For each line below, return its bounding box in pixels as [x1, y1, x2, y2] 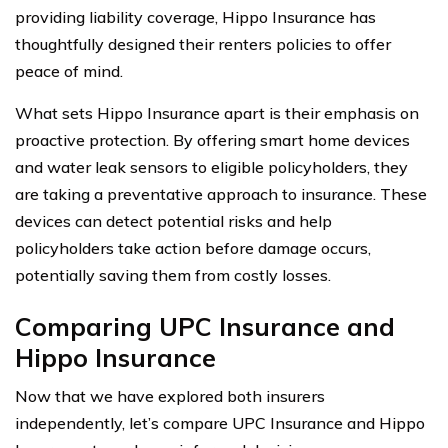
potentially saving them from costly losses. [15, 264, 331, 285]
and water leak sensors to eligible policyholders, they [15, 156, 408, 177]
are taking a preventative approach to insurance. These [15, 183, 427, 204]
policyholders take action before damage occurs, [15, 237, 371, 258]
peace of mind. [15, 60, 123, 81]
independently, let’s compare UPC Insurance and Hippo [15, 412, 425, 433]
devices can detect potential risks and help [15, 210, 332, 231]
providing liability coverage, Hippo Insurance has [15, 6, 376, 27]
